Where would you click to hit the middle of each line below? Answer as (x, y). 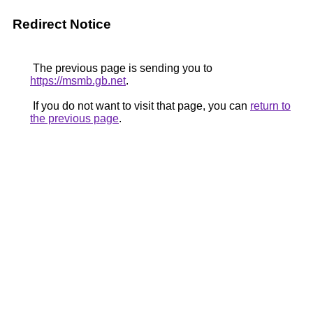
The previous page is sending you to (121, 68)
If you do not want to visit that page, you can (140, 106)
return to (270, 106)
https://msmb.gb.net (78, 81)
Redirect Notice (62, 24)
